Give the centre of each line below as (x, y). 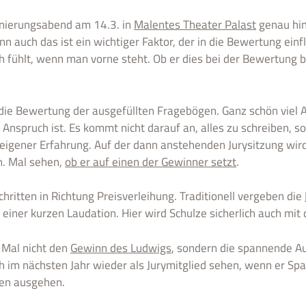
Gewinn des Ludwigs (121, 248)
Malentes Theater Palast (195, 25)
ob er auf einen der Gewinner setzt (151, 162)
